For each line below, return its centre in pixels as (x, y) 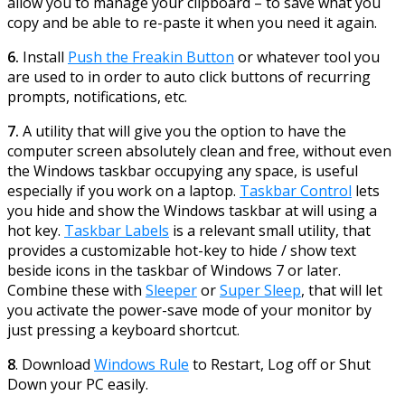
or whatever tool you (307, 57)
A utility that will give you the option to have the (184, 131)
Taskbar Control (296, 190)
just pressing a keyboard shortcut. (123, 330)
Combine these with (76, 290)
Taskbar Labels (117, 230)
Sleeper (171, 290)
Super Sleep (260, 290)
